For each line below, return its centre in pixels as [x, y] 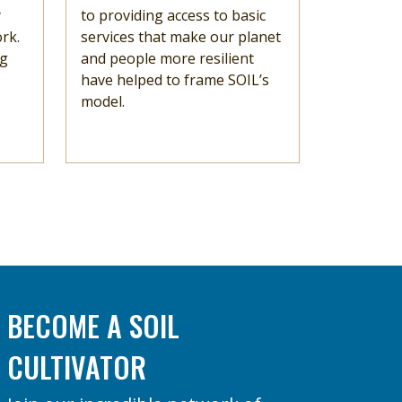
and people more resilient [167, 58]
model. [103, 101]
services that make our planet [181, 36]
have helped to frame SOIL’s [175, 79]
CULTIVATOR [76, 366]
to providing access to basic [173, 15]
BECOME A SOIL [96, 325]
